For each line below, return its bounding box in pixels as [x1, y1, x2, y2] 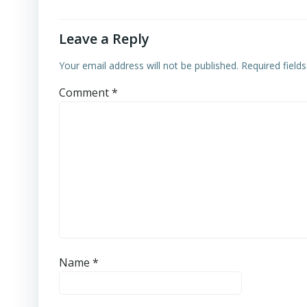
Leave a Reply [59, 29, 149, 48]
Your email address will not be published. [59, 59, 238, 72]
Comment [59, 85, 112, 100]
